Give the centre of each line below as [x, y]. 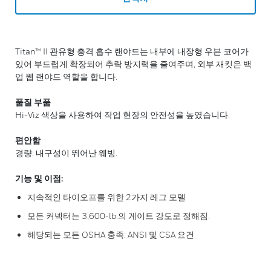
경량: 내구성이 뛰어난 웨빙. [66, 153]
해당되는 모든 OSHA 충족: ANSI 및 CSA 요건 [111, 234]
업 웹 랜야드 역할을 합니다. [66, 77]
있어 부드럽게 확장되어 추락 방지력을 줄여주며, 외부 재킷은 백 [133, 64]
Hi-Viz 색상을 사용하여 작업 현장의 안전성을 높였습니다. [122, 115]
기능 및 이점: [39, 178]
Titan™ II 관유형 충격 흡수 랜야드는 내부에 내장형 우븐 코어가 [132, 51]
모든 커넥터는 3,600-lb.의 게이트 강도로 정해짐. [119, 216]
